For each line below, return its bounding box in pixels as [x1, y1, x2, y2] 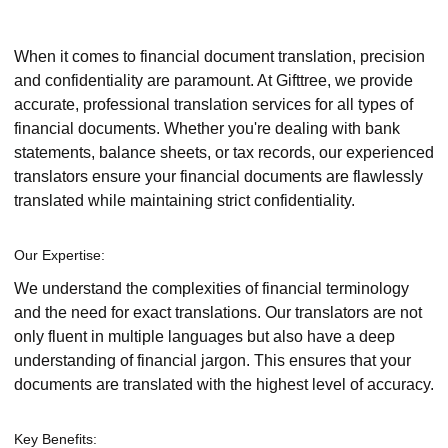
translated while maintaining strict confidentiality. [14, 191, 355, 209]
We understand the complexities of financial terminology [14, 280, 409, 298]
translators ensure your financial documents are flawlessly [14, 167, 423, 185]
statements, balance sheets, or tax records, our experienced [14, 143, 434, 161]
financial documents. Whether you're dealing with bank [14, 119, 400, 137]
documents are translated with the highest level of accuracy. [14, 376, 434, 394]
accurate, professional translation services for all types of [14, 95, 413, 113]
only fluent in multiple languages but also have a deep [14, 328, 395, 346]
